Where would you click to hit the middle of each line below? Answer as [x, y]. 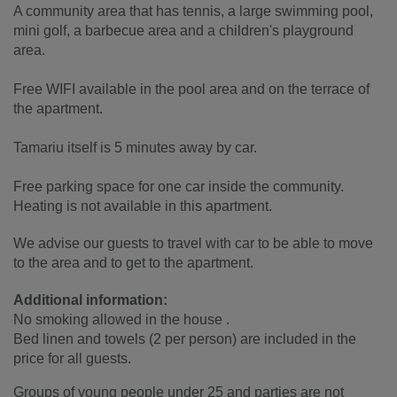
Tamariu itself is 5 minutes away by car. [135, 147]
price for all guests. [72, 358]
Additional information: [90, 300]
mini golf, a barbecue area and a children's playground [183, 30]
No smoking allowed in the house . [121, 319]
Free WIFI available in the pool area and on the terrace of [191, 89]
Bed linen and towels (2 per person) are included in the [185, 339]
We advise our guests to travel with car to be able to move [193, 243]
